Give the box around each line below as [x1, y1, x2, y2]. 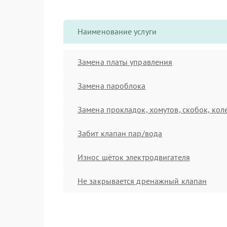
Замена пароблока [78, 80, 146, 91]
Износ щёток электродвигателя [78, 152, 190, 162]
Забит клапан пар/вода [78, 128, 163, 138]
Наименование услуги [78, 26, 157, 36]
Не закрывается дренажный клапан [78, 175, 207, 186]
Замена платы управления [78, 56, 173, 67]
